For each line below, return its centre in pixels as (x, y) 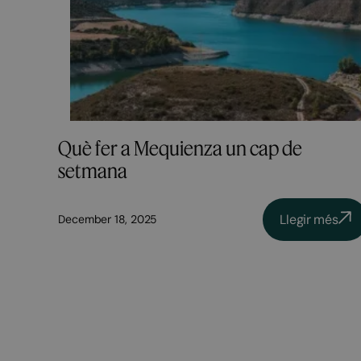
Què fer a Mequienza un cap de (180, 147)
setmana (93, 170)
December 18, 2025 (108, 220)
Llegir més (309, 219)
